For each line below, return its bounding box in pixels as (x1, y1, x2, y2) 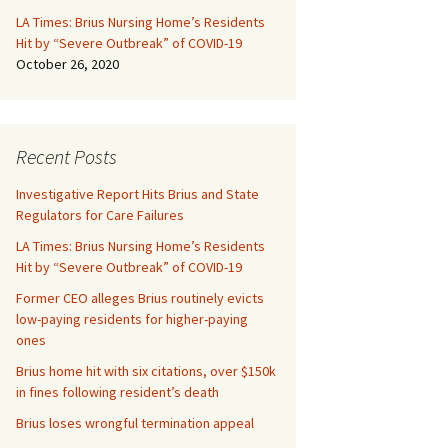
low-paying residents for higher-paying (16, 310, 248, 328)
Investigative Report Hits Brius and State (16, 185, 259, 203)
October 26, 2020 (16, 55, 119, 73)
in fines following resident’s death (16, 383, 219, 401)
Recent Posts (16, 144, 117, 169)
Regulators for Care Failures (16, 206, 184, 224)
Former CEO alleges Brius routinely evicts (16, 289, 264, 307)
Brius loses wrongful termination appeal (16, 414, 254, 432)
